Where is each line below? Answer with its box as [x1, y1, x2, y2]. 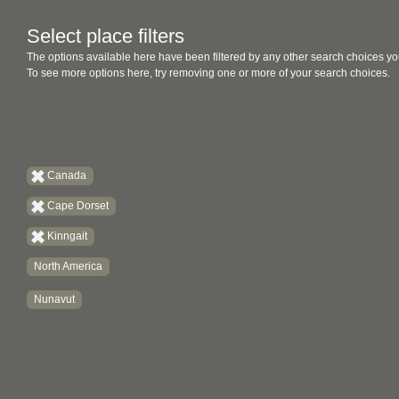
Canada [47, 169, 86, 182]
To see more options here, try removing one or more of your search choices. [27, 67, 390, 79]
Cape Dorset [47, 199, 109, 212]
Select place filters [27, 25, 184, 47]
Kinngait [47, 230, 87, 242]
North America [34, 260, 102, 273]
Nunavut [34, 293, 75, 305]
